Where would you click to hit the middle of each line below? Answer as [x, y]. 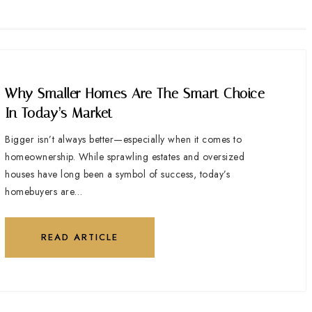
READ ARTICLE [80, 237]
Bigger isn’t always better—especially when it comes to [123, 139]
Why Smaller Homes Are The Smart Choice [135, 93]
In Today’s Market [59, 112]
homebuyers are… [44, 191]
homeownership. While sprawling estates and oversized [125, 156]
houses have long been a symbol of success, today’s [117, 174]
